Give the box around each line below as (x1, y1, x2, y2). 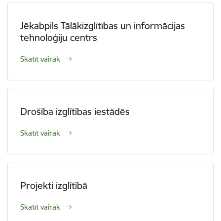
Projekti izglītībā (20, 180, 87, 191)
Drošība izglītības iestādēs (20, 106, 130, 117)
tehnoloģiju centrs (20, 32, 97, 43)
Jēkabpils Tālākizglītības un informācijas (20, 20, 185, 32)
